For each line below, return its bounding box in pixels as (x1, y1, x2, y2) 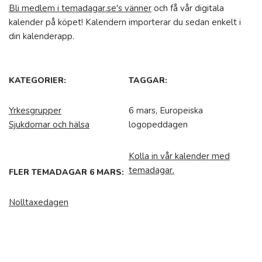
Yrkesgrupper (9, 105, 61, 116)
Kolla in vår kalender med (128, 150, 230, 162)
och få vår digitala (151, 2, 224, 14)
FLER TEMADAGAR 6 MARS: (9, 167, 124, 178)
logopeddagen (128, 119, 188, 130)
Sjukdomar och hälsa (9, 119, 89, 130)
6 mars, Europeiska (128, 105, 203, 116)
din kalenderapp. (9, 30, 74, 42)
